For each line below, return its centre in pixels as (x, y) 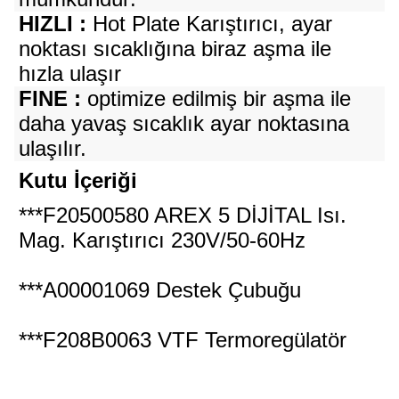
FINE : (49, 98)
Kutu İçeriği (77, 180)
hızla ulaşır (69, 73)
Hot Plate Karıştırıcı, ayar (209, 24)
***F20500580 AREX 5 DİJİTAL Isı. (182, 215)
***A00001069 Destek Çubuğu (159, 290)
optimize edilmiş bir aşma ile (216, 98)
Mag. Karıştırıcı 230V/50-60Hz (162, 240)
